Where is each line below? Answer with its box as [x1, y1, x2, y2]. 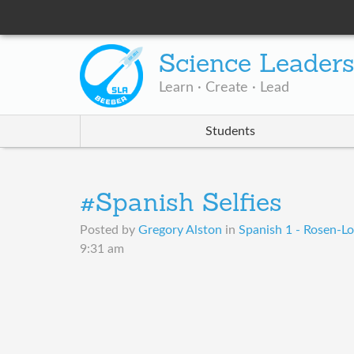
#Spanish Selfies [79, 192, 282, 218]
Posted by [79, 224, 138, 237]
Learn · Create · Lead [158, 81, 289, 96]
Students [205, 125, 255, 138]
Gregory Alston [137, 224, 222, 237]
